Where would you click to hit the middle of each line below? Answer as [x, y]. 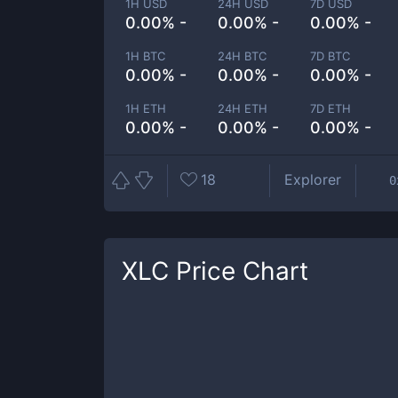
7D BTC [330, 56]
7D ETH [331, 108]
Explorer [313, 179]
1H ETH [146, 108]
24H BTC [243, 56]
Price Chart [239, 271]
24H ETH [243, 108]
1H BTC [145, 56]
